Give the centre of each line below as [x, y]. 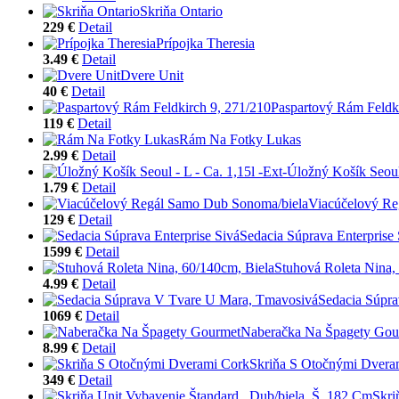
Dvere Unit [152, 75]
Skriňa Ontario [181, 11]
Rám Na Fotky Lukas [240, 139]
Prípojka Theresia [205, 43]
